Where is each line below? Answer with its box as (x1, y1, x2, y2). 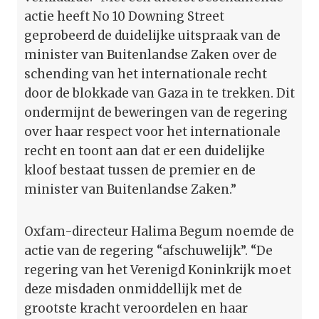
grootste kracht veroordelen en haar (24, 300, 248, 316)
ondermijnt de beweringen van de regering (24, 104, 288, 120)
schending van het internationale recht (24, 66, 267, 82)
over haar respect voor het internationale (24, 123, 281, 140)
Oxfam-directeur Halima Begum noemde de (24, 223, 294, 239)
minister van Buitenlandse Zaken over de (24, 46, 277, 63)
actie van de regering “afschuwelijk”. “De (24, 242, 273, 258)
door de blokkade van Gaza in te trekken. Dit (24, 85, 295, 101)
